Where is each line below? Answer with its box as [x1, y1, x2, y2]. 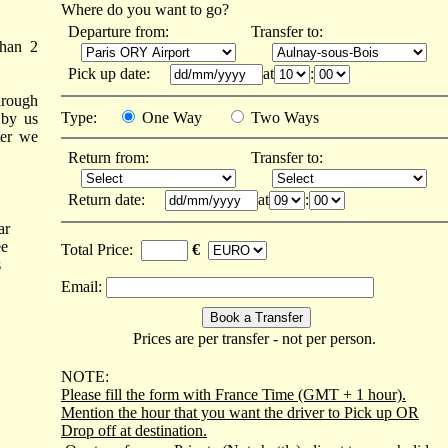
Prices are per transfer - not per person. [128, 330, 380, 347]
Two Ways [247, 109, 319, 126]
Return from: [68, 149, 149, 166]
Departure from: [68, 23, 169, 40]
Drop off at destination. [61, 422, 207, 439]
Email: [61, 278, 106, 295]
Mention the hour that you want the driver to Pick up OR [61, 404, 419, 421]
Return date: [68, 191, 153, 208]
